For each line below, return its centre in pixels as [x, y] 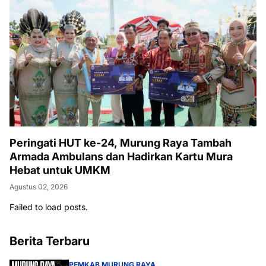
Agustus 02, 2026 [39, 187]
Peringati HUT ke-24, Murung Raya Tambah [121, 143]
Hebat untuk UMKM [60, 170]
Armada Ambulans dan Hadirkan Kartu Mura [121, 157]
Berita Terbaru [50, 241]
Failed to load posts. [49, 207]
